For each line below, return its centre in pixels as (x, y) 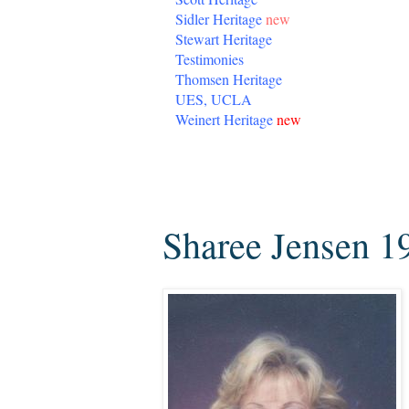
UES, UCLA (214, 99)
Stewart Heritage (224, 39)
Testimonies (210, 59)
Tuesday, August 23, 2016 (260, 187)
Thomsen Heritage (229, 79)
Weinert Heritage (224, 119)
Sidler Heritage (219, 19)
